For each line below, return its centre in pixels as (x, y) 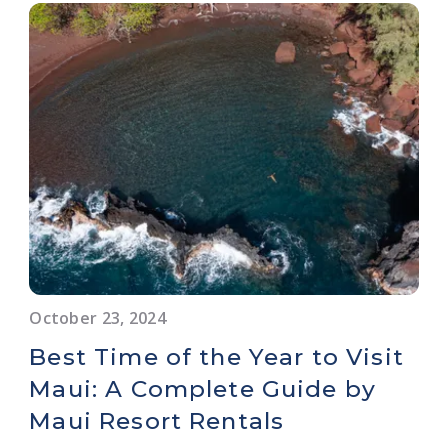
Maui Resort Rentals (157, 420)
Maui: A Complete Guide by (203, 388)
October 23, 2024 (97, 317)
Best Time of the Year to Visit (216, 356)
